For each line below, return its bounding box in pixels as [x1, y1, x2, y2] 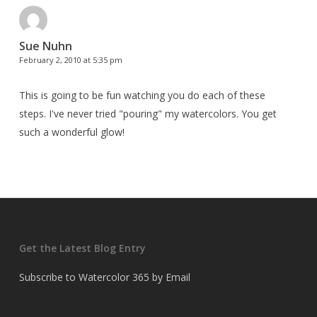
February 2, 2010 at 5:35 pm [18, 54, 122, 65]
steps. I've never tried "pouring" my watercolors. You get [18, 107, 277, 120]
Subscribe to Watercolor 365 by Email [18, 270, 190, 284]
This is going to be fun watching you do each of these [18, 88, 265, 102]
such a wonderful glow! [18, 125, 125, 139]
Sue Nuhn [18, 38, 72, 54]
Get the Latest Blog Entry [18, 241, 146, 255]
